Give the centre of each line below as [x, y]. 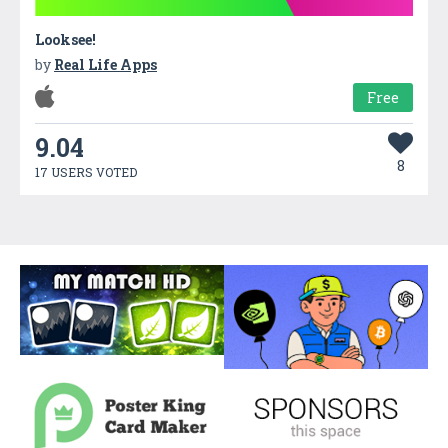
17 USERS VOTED [86, 171]
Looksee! [65, 39]
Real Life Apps [105, 64]
